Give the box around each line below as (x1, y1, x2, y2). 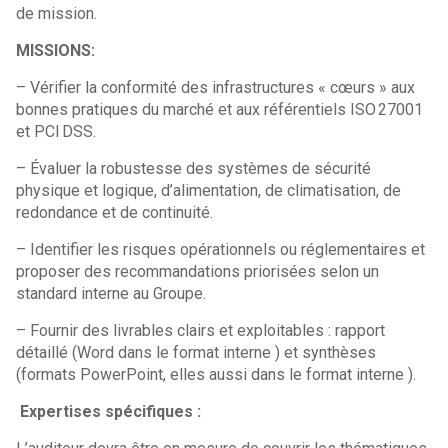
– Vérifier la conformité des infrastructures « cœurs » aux (16, 78, 416, 97)
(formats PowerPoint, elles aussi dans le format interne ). (16, 365, 417, 384)
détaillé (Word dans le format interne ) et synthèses (16, 343, 377, 362)
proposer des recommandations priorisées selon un (16, 262, 380, 281)
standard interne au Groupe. (16, 284, 207, 303)
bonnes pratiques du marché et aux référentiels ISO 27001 (16, 100, 424, 119)
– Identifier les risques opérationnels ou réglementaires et (16, 240, 426, 259)
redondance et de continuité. (16, 203, 214, 222)
